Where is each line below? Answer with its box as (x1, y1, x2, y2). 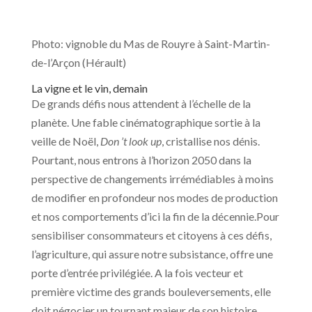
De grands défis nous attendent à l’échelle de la (31, 97, 251, 111)
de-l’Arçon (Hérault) (31, 56, 126, 70)
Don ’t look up (100, 134, 162, 148)
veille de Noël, (31, 134, 100, 148)
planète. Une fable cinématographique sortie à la (31, 116, 260, 130)
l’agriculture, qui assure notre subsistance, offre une (31, 247, 273, 261)
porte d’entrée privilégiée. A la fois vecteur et (31, 266, 243, 280)
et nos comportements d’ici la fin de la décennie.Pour (31, 210, 279, 224)
